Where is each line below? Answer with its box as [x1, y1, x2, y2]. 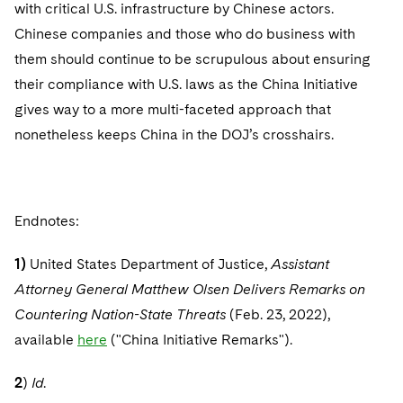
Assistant [271, 255, 329, 273]
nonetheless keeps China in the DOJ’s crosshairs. [14, 126, 334, 143]
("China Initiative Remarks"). [107, 331, 292, 348]
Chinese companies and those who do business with [14, 25, 355, 42]
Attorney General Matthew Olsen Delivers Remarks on [14, 281, 365, 298]
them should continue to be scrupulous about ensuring [14, 50, 371, 67]
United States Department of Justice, [26, 255, 271, 273]
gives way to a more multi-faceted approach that [14, 101, 331, 118]
